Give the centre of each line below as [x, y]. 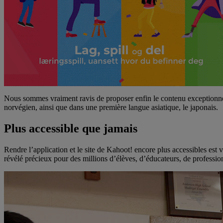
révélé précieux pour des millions [57, 158]
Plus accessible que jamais [71, 128]
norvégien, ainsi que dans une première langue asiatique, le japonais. [112, 107]
